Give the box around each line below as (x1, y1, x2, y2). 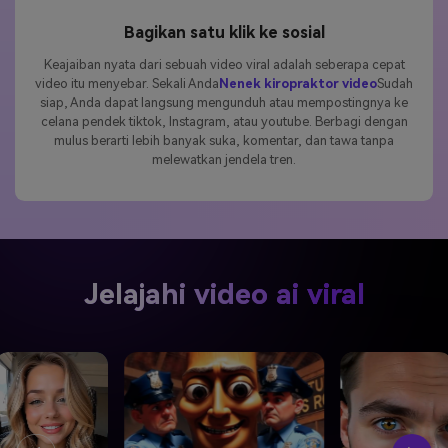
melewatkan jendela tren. (152, 151, 296, 167)
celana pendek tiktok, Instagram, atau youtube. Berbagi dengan (40, 113, 408, 129)
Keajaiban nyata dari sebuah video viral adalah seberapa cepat (43, 56, 405, 72)
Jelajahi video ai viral (83, 278, 365, 312)
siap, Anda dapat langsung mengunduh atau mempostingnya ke (40, 94, 408, 110)
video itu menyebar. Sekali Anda (35, 75, 219, 91)
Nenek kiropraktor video (219, 75, 377, 91)
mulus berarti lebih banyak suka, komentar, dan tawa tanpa (54, 132, 394, 148)
